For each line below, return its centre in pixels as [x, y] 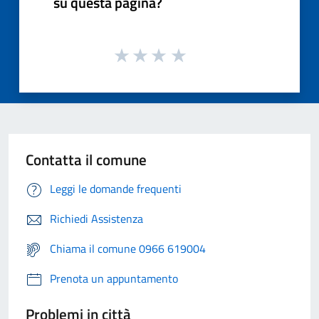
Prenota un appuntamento [114, 278]
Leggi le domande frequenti [116, 188]
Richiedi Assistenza [96, 218]
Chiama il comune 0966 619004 [128, 248]
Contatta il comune [86, 159]
